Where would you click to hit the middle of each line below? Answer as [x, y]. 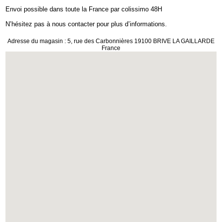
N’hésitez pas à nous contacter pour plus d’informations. [86, 24]
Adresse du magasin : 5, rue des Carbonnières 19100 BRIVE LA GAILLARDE [111, 41]
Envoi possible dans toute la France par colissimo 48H [84, 9]
